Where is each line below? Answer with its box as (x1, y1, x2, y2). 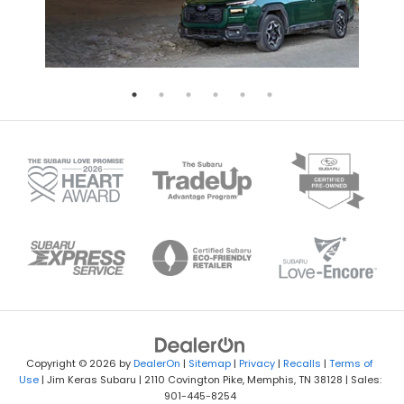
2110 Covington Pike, (141, 372, 244, 388)
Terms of (329, 356, 373, 372)
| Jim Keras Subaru (38, 372, 136, 388)
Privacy (239, 356, 275, 372)
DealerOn (133, 356, 180, 372)
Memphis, (243, 372, 296, 388)
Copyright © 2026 (26, 356, 119, 372)
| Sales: (342, 372, 381, 388)
